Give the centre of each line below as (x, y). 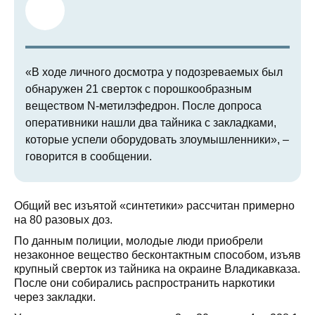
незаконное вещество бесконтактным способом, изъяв (157, 255)
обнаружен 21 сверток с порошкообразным (139, 89)
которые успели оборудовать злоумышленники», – (157, 140)
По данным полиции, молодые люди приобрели (139, 241)
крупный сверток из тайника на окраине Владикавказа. (157, 269)
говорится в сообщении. (89, 157)
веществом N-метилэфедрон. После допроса (143, 106)
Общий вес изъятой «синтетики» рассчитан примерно (154, 206)
